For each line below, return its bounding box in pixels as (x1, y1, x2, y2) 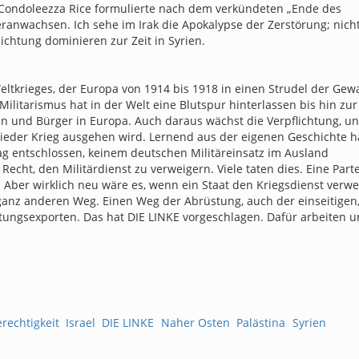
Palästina (236, 314, 286, 330)
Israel (65, 314, 95, 330)
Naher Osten (160, 314, 230, 330)
